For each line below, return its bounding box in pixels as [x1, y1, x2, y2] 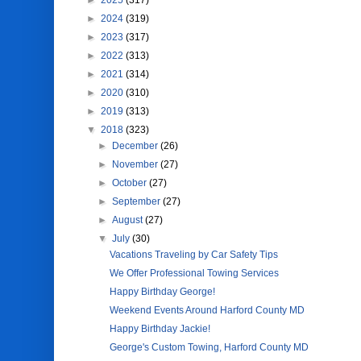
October [111, 177, 149, 189]
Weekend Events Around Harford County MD [110, 305, 305, 316]
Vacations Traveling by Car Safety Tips [110, 249, 279, 260]
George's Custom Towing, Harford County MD [110, 342, 309, 353]
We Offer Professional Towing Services [110, 268, 280, 279]
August [111, 214, 145, 226]
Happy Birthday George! [110, 286, 216, 297]
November [111, 159, 160, 170]
